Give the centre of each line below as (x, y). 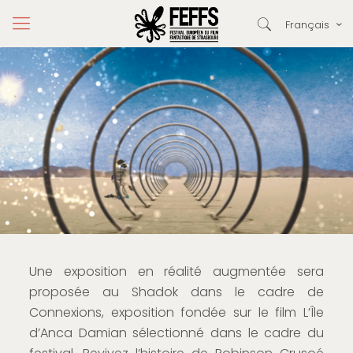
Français (307, 25)
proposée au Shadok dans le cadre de (176, 292)
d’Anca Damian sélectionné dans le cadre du (176, 333)
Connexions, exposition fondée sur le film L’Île (176, 312)
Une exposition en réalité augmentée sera (176, 271)
